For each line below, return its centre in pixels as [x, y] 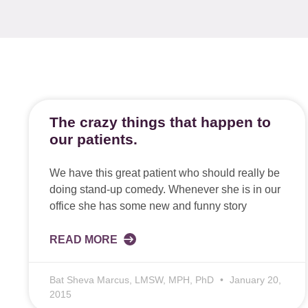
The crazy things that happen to [160, 122]
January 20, [254, 280]
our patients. [93, 139]
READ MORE [85, 240]
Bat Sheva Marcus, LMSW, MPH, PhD [133, 280]
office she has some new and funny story [148, 206]
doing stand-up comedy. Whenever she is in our [165, 189]
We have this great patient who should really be [165, 173]
